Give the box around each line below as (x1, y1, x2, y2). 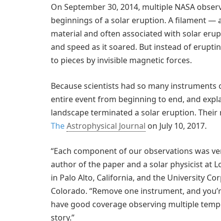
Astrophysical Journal (67, 120, 146, 131)
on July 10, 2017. (146, 120, 207, 131)
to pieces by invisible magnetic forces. (51, 55, 192, 66)
